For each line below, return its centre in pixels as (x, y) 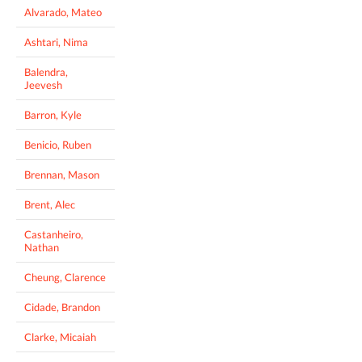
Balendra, (46, 72)
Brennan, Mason (62, 175)
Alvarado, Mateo (63, 13)
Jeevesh (43, 85)
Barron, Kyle (53, 115)
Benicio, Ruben (58, 145)
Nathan (42, 248)
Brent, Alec (50, 205)
